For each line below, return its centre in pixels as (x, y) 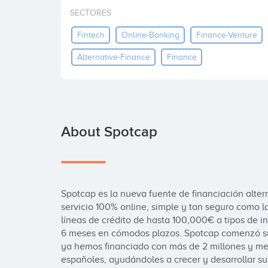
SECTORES (91, 13)
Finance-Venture (226, 35)
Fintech (91, 35)
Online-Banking (150, 35)
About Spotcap (109, 132)
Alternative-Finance (113, 57)
